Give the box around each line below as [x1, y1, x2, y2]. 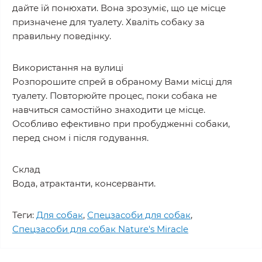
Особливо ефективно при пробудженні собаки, [12, 118, 230, 129]
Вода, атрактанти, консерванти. [12, 178, 156, 189]
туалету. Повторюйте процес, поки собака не [12, 90, 217, 101]
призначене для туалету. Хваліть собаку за [12, 16, 205, 27]
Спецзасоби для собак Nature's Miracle [12, 223, 188, 235]
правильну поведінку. [12, 30, 111, 42]
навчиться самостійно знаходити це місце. [12, 104, 205, 115]
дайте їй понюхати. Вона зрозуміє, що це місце [12, 2, 226, 13]
